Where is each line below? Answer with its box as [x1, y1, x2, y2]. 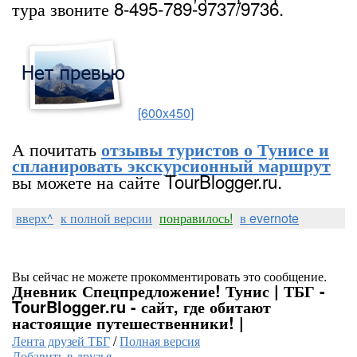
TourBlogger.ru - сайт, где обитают [12, 295, 271, 318]
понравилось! [159, 209, 233, 227]
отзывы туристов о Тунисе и [101, 136, 329, 162]
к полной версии [61, 209, 152, 227]
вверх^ [16, 209, 53, 227]
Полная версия [120, 331, 200, 350]
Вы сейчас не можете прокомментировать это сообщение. [12, 267, 327, 285]
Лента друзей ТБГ [12, 331, 110, 350]
